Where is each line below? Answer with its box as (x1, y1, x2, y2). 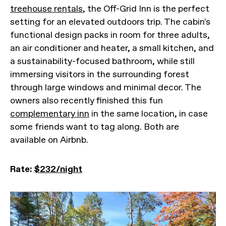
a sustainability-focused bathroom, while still (10, 55, 195, 67)
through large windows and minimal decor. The (10, 82, 201, 93)
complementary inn (10, 108, 89, 119)
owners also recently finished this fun (10, 95, 163, 106)
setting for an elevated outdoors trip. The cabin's (10, 16, 210, 27)
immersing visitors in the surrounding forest (10, 69, 189, 80)
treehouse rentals (10, 3, 83, 14)
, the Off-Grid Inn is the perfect (83, 3, 209, 14)
